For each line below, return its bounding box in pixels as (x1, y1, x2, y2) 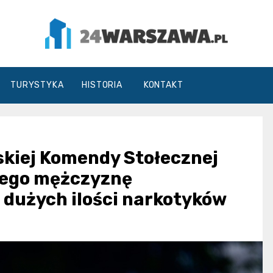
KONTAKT (143, 79, 183, 90)
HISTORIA (82, 79, 122, 90)
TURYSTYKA (10, 79, 64, 90)
